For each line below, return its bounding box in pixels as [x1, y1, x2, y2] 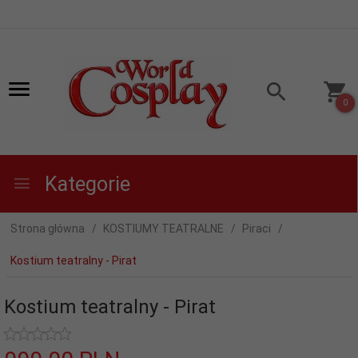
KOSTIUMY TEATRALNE [103, 221, 224, 235]
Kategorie [40, 172, 130, 196]
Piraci [242, 221, 271, 235]
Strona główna [10, 221, 85, 235]
